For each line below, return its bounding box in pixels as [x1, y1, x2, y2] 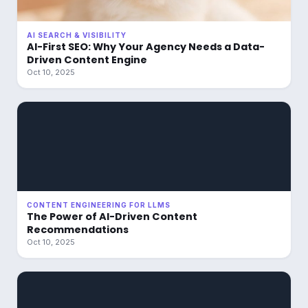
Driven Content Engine [27, 53, 147, 67]
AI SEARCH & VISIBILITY [27, 31, 126, 39]
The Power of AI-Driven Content [27, 210, 197, 223]
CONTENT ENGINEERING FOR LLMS [27, 201, 170, 209]
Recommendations [27, 223, 129, 236]
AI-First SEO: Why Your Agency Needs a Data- [27, 40, 265, 54]
